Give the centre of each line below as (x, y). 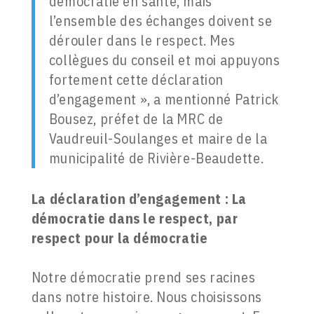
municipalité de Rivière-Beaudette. (156, 158)
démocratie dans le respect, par (135, 219)
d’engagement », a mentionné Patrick (164, 100)
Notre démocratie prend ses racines (143, 278)
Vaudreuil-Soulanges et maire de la (158, 139)
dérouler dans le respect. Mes (142, 41)
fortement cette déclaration (136, 80)
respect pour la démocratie (120, 238)
